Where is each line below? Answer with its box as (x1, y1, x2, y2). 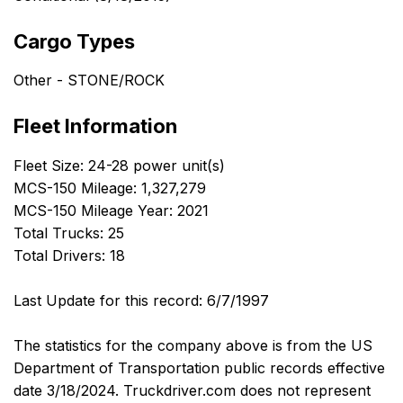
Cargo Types (13, 29, 135, 53)
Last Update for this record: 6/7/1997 (13, 291, 269, 310)
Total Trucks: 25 (13, 224, 124, 243)
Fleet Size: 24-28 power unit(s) (13, 157, 225, 175)
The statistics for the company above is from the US (13, 336, 372, 355)
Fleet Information (13, 114, 177, 139)
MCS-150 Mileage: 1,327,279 (13, 179, 206, 198)
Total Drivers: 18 (13, 246, 125, 265)
